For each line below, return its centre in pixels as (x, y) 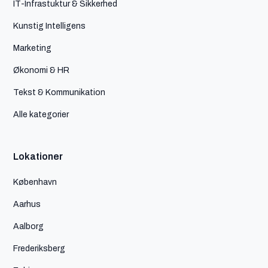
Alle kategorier (41, 114)
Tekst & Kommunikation (60, 92)
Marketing (33, 48)
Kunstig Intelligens (50, 25)
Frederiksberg (39, 248)
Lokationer (38, 156)
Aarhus (27, 204)
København (35, 182)
